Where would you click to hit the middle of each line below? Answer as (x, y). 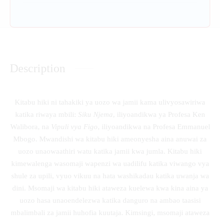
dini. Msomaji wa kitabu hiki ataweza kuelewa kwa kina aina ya (110, 188)
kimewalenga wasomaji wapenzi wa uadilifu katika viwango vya (110, 163)
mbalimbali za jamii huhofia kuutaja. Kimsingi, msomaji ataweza (110, 212)
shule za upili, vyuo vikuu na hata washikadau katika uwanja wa (110, 176)
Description (38, 68)
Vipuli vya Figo (74, 126)
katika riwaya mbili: (46, 114)
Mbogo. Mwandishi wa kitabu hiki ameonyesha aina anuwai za (110, 139)
